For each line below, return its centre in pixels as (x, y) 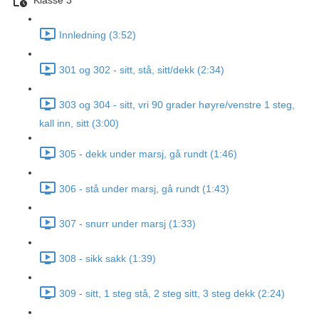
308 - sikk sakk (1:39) (108, 259)
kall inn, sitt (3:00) (79, 123)
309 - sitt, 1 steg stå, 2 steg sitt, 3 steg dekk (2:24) (172, 294)
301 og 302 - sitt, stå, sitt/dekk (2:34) (142, 70)
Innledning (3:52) (98, 35)
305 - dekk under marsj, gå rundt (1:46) (148, 154)
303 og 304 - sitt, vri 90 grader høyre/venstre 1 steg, (177, 105)
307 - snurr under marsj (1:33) (127, 224)
